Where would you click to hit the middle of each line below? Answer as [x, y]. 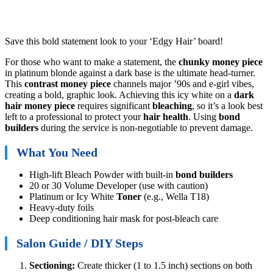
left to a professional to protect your [74, 117]
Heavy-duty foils [62, 208]
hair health [166, 117]
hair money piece [40, 106]
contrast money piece [68, 84]
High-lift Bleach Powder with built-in [102, 175]
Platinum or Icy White [73, 197]
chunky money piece [221, 62]
